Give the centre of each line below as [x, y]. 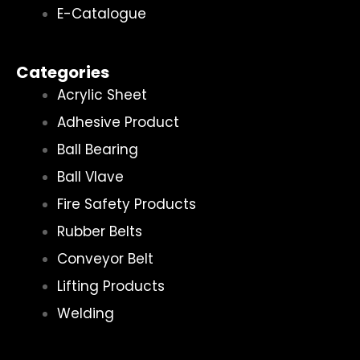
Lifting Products [111, 286]
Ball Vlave [90, 177]
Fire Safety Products [127, 204]
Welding [86, 313]
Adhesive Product [118, 122]
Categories [63, 72]
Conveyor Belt [105, 259]
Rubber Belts [100, 231]
